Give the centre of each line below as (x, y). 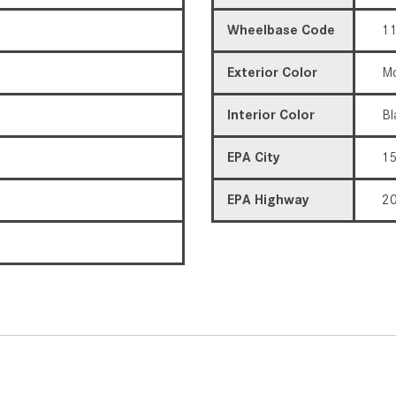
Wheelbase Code (281, 30)
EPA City (254, 157)
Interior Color (271, 114)
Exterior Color (272, 72)
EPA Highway (268, 199)
